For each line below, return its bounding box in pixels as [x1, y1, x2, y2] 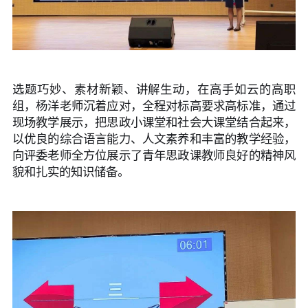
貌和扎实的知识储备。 [12, 164, 129, 179]
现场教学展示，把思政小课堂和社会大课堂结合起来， [12, 115, 296, 130]
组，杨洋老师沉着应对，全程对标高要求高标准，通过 [12, 98, 296, 113]
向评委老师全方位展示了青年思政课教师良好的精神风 [12, 148, 296, 163]
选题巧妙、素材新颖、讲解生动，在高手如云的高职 [12, 82, 296, 97]
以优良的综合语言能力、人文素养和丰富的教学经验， [12, 131, 296, 146]
